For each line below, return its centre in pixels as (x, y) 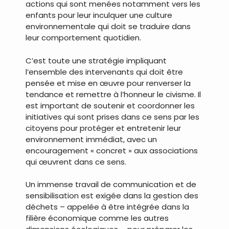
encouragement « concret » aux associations (112, 150)
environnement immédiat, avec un (91, 139)
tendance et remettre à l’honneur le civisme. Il (113, 94)
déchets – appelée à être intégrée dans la (107, 207)
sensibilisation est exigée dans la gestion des (112, 196)
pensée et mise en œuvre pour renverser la (108, 83)
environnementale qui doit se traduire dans (108, 27)
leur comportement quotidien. (83, 38)
